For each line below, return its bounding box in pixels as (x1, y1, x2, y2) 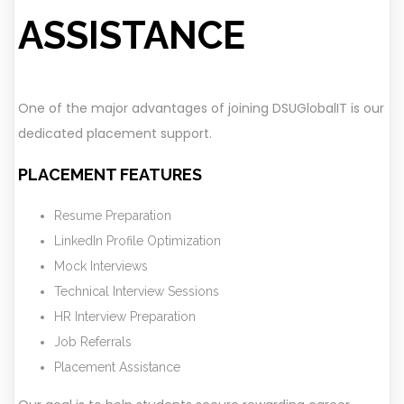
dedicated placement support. (18, 124, 212, 142)
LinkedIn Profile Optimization (54, 233, 221, 248)
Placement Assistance (54, 359, 180, 374)
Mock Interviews (54, 258, 148, 273)
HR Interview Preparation (54, 308, 196, 324)
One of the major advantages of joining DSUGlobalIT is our (18, 98, 384, 117)
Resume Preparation (54, 207, 171, 223)
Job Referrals (54, 334, 132, 349)
